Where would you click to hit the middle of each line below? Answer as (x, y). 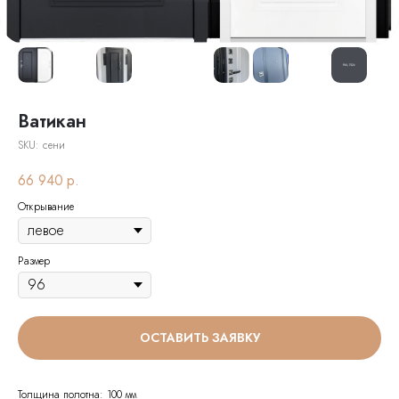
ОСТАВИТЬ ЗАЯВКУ (199, 338)
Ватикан (52, 122)
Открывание (46, 206)
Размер (34, 261)
